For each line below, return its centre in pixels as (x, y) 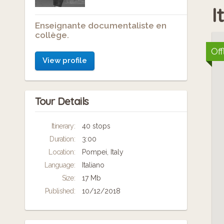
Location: (62, 152)
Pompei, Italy (103, 152)
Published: (60, 191)
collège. (52, 35)
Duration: (62, 139)
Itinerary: (63, 126)
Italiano (93, 165)
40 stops (96, 126)
